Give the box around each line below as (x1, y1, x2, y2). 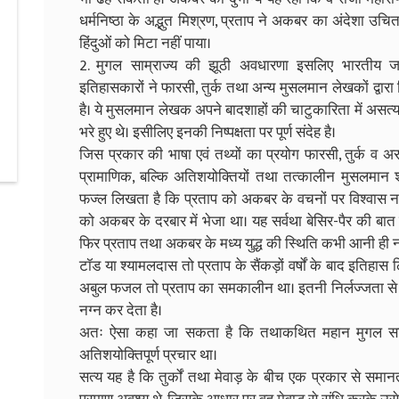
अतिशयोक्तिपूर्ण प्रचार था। (79, 342, 217, 368)
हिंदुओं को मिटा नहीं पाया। (79, 30, 211, 56)
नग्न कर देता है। (79, 297, 162, 323)
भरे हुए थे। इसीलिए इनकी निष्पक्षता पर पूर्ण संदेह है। (79, 119, 336, 145)
